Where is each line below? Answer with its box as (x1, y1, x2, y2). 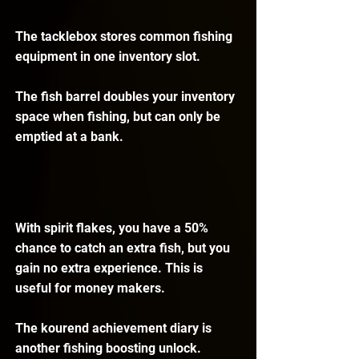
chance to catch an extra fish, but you (15, 240, 233, 256)
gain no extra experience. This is (15, 260, 206, 276)
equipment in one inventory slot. (15, 49, 200, 65)
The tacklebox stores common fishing (15, 29, 236, 45)
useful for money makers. (15, 280, 165, 296)
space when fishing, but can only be (15, 109, 224, 125)
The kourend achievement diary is (15, 321, 215, 337)
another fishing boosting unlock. (15, 341, 204, 357)
